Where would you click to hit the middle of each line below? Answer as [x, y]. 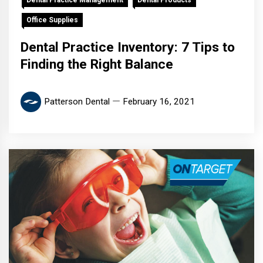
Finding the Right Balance [97, 65]
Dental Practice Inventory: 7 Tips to [128, 48]
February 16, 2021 [159, 102]
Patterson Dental [77, 102]
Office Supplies [52, 20]
